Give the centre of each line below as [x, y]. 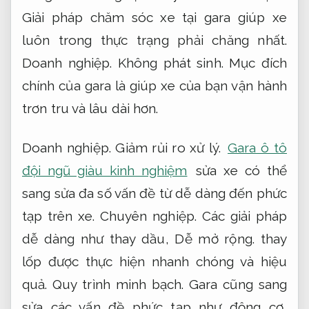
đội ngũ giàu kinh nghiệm [105, 171]
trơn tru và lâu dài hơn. [90, 108]
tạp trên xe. [61, 216]
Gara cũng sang [235, 285]
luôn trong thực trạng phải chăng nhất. [154, 40]
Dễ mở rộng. [215, 239]
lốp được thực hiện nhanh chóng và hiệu [154, 262]
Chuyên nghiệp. [148, 216]
